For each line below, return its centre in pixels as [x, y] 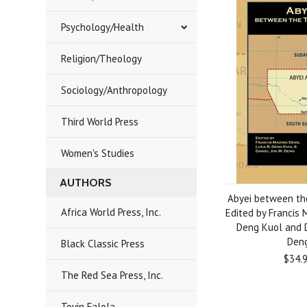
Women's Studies [98, 153]
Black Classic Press [103, 244]
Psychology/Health [103, 27]
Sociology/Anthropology [114, 90]
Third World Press [100, 122]
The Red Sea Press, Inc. [112, 275]
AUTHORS [86, 183]
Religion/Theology [102, 59]
